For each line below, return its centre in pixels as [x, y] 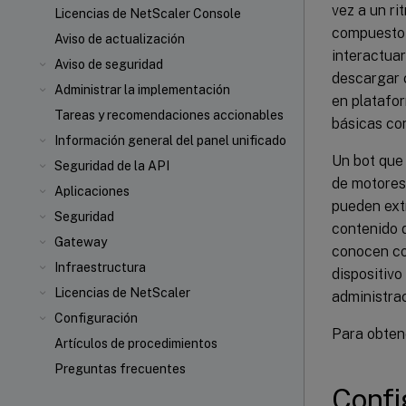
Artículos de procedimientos [136, 343]
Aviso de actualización [120, 39]
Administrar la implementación [142, 90]
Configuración [96, 318]
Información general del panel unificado [170, 140]
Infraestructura [100, 267]
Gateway [81, 242]
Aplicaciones [92, 191]
